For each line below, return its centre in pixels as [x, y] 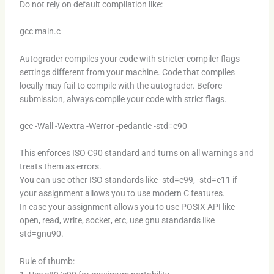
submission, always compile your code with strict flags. [123, 99]
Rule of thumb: [47, 261]
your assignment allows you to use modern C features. [122, 194]
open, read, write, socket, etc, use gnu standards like [117, 220]
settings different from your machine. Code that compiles [127, 72]
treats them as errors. [60, 167]
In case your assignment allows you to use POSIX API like [127, 207]
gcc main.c [40, 31]
